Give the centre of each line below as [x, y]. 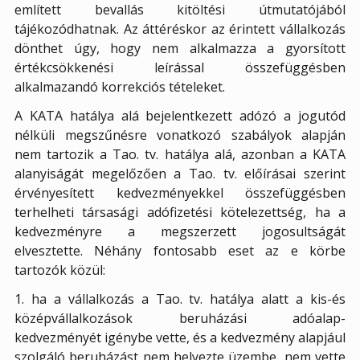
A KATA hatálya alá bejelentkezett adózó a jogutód [180, 116]
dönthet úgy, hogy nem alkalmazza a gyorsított [180, 49]
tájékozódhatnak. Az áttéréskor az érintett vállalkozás [180, 29]
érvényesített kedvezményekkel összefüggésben [180, 193]
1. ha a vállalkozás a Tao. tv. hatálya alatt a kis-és [180, 299]
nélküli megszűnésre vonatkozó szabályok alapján [180, 135]
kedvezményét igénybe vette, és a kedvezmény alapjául [180, 338]
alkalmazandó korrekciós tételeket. [120, 87]
